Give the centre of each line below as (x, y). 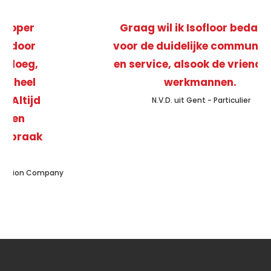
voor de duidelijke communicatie (135, 46)
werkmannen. (135, 82)
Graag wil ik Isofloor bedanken (135, 28)
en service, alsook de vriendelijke (135, 64)
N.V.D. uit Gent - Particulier (135, 100)
